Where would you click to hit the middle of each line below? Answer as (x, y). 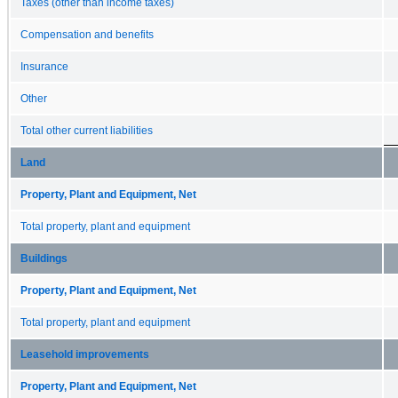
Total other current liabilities (87, 130)
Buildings (44, 258)
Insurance (44, 66)
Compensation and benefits (87, 34)
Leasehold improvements (85, 354)
